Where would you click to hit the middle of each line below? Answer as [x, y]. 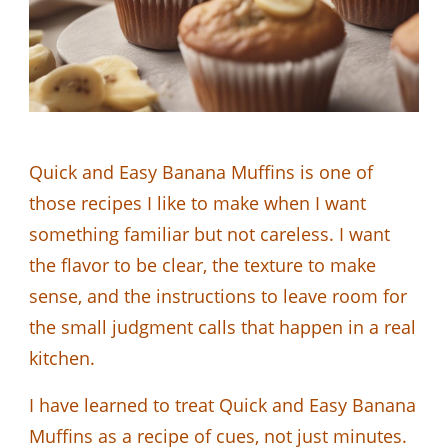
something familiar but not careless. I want [209, 233]
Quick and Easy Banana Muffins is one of [201, 171]
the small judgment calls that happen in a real [222, 326]
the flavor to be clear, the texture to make [202, 264]
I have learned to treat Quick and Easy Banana [222, 404]
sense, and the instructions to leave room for [218, 295]
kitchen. [62, 357]
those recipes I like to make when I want [197, 202]
